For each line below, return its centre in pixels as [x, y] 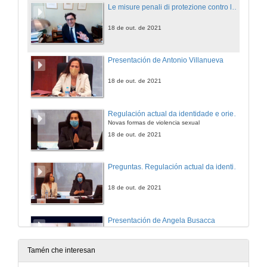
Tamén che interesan [61, 251]
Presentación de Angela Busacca [162, 220]
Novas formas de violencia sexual [154, 123]
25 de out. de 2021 [135, 241]
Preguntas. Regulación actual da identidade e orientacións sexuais [237, 167]
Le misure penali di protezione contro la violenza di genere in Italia [235, 7]
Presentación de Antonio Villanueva [166, 60]
